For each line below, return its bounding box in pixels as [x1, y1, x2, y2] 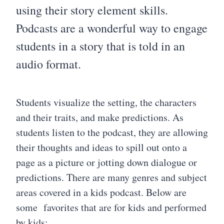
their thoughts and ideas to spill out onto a [16, 140, 187, 154]
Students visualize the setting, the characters [16, 95, 196, 109]
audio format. [16, 55, 85, 72]
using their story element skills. [16, 1, 168, 18]
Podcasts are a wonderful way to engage [16, 19, 207, 36]
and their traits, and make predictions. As [16, 110, 183, 124]
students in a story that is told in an [16, 37, 185, 54]
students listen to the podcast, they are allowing [16, 125, 208, 139]
